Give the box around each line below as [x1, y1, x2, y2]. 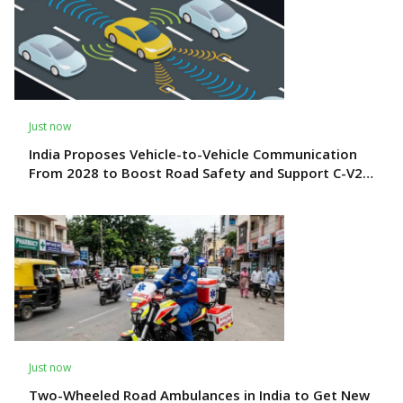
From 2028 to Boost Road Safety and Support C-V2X [29, 163, 371, 182]
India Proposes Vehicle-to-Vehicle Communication [29, 144, 357, 163]
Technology [29, 182, 107, 201]
